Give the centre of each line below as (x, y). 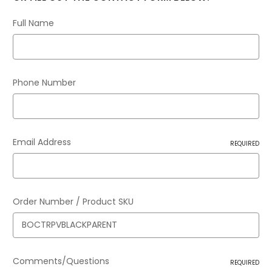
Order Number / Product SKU (73, 201)
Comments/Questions (61, 261)
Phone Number (44, 82)
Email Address (42, 142)
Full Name (33, 23)
